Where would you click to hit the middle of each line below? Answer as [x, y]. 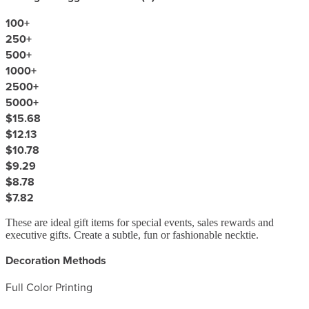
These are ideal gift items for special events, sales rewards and [140, 222]
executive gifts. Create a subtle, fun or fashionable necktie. [132, 235]
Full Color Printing [49, 287]
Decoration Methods [56, 260]
